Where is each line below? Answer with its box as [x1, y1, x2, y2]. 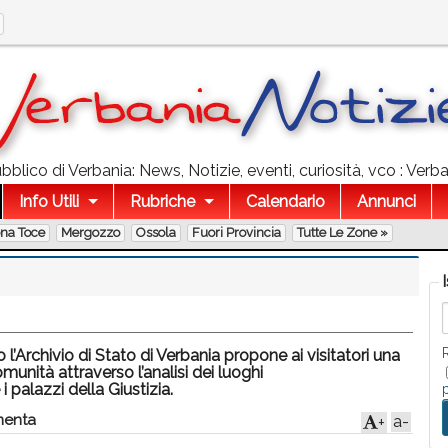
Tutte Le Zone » [297, 225, 388, 240]
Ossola [136, 225, 176, 240]
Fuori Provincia [192, 225, 281, 240]
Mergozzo [61, 225, 120, 240]
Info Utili [19, 192, 79, 211]
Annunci [356, 192, 416, 211]
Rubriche [129, 192, 195, 211]
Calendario [245, 192, 325, 211]
